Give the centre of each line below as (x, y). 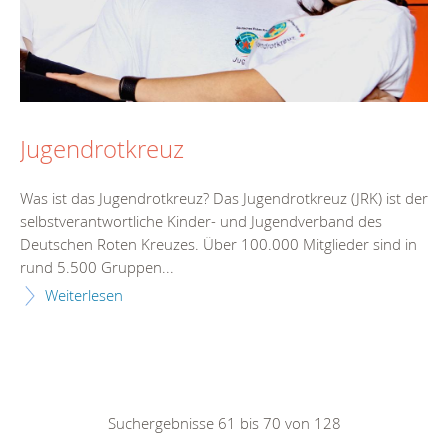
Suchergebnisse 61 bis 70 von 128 (224, 423)
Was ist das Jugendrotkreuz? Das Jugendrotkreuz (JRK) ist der (224, 198)
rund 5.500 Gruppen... (97, 267)
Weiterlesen (84, 295)
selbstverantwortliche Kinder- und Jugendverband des (201, 221)
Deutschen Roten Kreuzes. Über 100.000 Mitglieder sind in (218, 244)
